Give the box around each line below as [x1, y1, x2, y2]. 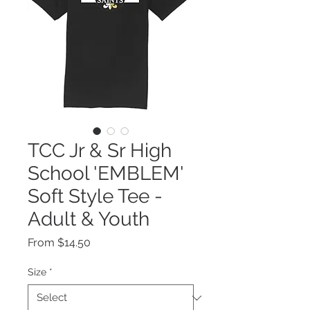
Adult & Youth [28, 208, 149, 231]
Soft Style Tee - [28, 185, 163, 208]
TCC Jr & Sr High [28, 139, 172, 163]
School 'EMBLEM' [28, 162, 183, 185]
